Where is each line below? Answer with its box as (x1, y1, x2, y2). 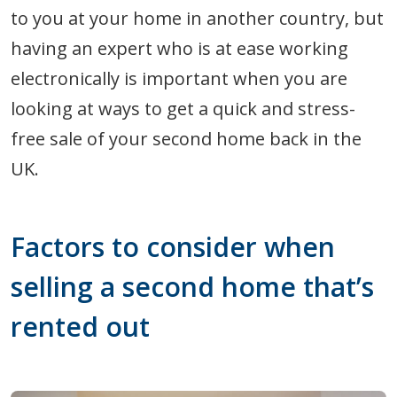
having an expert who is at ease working (11, 36, 348, 61)
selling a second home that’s (11, 269, 374, 306)
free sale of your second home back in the (11, 127, 362, 152)
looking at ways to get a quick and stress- (11, 97, 355, 121)
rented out (11, 308, 150, 346)
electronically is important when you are (11, 66, 347, 91)
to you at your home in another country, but (11, 6, 384, 31)
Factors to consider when (11, 229, 335, 266)
